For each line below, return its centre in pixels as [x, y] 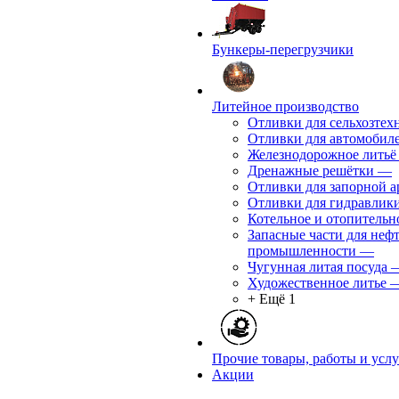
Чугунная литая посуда [318, 267]
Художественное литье [317, 283]
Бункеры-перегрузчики [283, 49]
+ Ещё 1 [272, 299]
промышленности [302, 251]
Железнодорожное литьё [322, 155]
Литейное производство [285, 106]
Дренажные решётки [311, 171]
